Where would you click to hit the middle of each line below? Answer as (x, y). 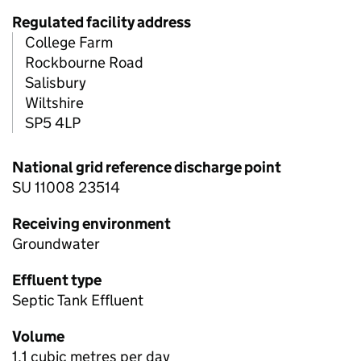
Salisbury (56, 83)
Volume (38, 337)
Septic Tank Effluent (78, 301)
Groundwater (56, 244)
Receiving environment (91, 224)
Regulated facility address (102, 23)
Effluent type (57, 280)
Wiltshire (54, 103)
